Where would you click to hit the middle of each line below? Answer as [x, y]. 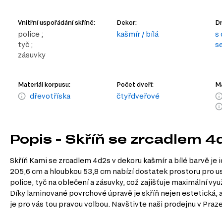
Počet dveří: [135, 84]
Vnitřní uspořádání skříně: [56, 23]
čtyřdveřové [138, 96]
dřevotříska [50, 96]
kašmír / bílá [138, 34]
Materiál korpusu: [44, 84]
